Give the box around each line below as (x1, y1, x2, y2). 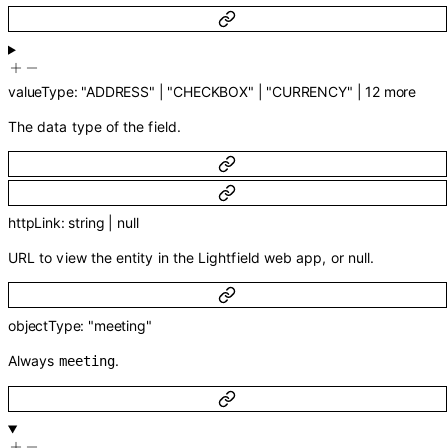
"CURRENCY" (266, 82, 353, 100)
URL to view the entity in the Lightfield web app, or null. (8, 249, 375, 267)
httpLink (8, 214, 61, 232)
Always (8, 351, 59, 369)
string (68, 214, 105, 232)
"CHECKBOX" (167, 82, 254, 100)
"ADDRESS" (81, 82, 155, 100)
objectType (8, 316, 81, 334)
